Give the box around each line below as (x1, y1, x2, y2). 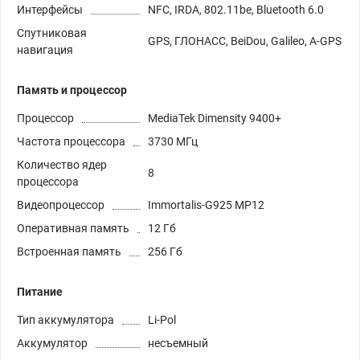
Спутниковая (17, 26, 87, 39)
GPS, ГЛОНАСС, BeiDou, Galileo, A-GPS (148, 34, 342, 47)
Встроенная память (17, 244, 121, 258)
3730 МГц (148, 134, 198, 148)
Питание (17, 284, 63, 298)
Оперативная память (17, 221, 129, 235)
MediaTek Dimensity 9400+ (148, 111, 281, 125)
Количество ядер (17, 157, 107, 171)
